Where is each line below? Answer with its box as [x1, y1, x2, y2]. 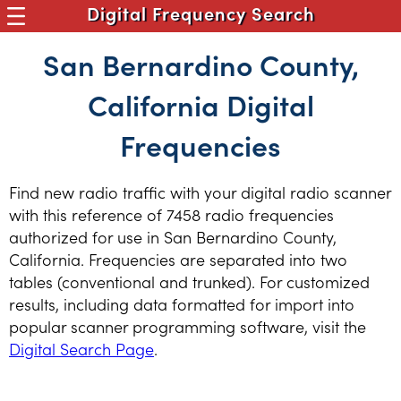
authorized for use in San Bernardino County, [9, 226, 337, 248]
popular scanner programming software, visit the [9, 315, 366, 337]
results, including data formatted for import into [9, 293, 354, 315]
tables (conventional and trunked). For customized [9, 270, 370, 293]
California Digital [87, 84, 314, 124]
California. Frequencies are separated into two [9, 248, 347, 270]
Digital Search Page [9, 337, 154, 360]
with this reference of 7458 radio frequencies [9, 203, 334, 226]
